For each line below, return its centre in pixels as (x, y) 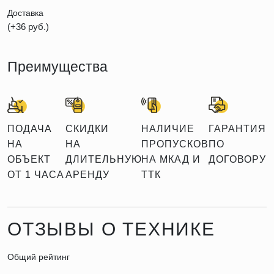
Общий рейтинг (39, 257)
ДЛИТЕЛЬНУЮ (103, 160)
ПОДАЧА (30, 129)
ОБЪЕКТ (29, 160)
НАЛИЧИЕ (168, 129)
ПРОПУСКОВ (175, 144)
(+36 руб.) (28, 27)
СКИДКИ (87, 129)
